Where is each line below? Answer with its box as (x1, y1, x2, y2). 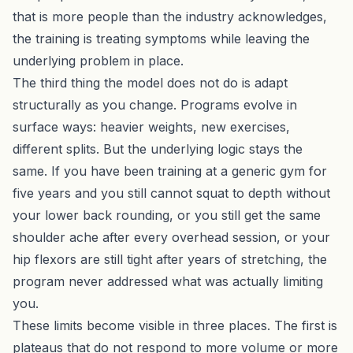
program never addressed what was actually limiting (13, 273, 323, 289)
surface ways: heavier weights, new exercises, (13, 118, 290, 135)
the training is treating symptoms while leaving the (13, 30, 310, 46)
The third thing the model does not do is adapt (13, 74, 288, 91)
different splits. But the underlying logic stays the (13, 140, 303, 157)
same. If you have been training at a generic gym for (13, 162, 327, 179)
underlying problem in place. (13, 52, 184, 69)
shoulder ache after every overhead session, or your (13, 229, 330, 245)
